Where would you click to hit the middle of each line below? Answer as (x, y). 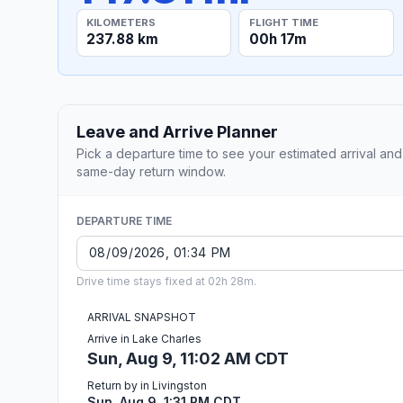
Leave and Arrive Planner (177, 131)
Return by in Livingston (147, 385)
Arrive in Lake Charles (144, 338)
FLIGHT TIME (283, 22)
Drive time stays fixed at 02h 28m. (166, 281)
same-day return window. (151, 171)
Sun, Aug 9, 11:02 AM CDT (188, 358)
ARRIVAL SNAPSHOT (142, 317)
